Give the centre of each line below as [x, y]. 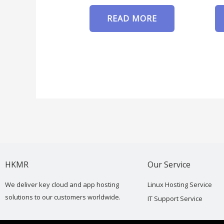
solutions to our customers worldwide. [63, 197]
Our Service [169, 165]
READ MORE [132, 18]
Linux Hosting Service [180, 185]
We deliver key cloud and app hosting [62, 185]
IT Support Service [175, 199]
